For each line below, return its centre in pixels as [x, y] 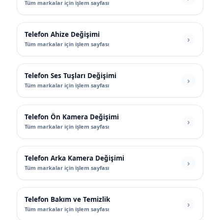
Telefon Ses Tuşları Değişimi [70, 76]
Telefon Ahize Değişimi [62, 35]
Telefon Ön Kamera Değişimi [72, 117]
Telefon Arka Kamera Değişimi [74, 158]
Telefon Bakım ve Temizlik [67, 200]
